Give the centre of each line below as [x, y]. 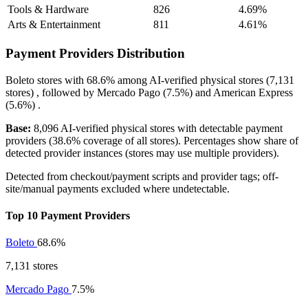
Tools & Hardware [48, 10]
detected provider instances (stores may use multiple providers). [142, 153]
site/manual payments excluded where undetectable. [118, 188]
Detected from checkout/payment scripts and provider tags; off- [142, 176]
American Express [253, 92]
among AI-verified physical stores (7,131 [205, 80]
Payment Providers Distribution [95, 54]
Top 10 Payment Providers [68, 216]
